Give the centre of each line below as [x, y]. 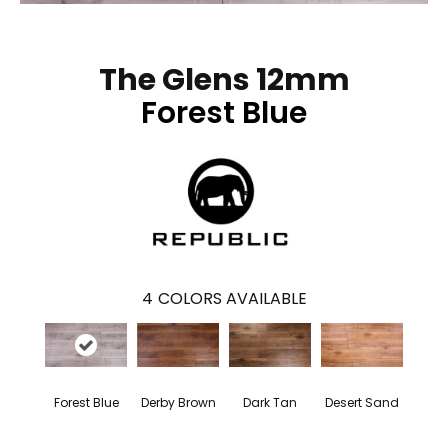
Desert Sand [362, 403]
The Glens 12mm [224, 80]
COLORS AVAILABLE [232, 299]
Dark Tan [270, 403]
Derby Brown [178, 403]
